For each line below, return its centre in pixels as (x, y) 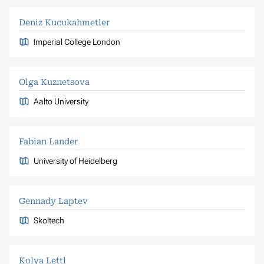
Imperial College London (77, 42)
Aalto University (61, 101)
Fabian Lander (48, 141)
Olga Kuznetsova (54, 82)
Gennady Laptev (53, 201)
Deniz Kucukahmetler (64, 22)
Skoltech (49, 220)
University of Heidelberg (75, 161)
